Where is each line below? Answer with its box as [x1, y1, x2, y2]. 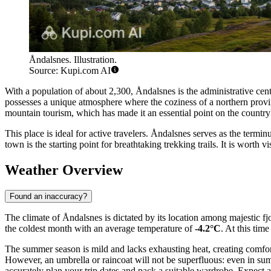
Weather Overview [5, 162, 123, 178]
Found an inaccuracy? [10, 192, 87, 201]
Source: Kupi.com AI [29, 65, 111, 76]
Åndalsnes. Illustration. [29, 54, 117, 65]
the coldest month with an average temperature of [5, 223, 195, 234]
